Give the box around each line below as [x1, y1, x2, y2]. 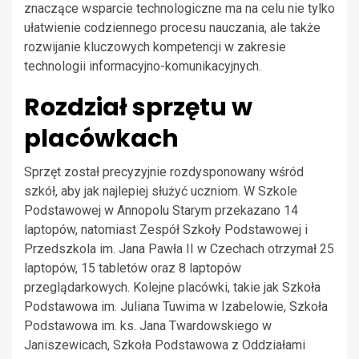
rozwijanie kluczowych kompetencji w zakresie [24, 39, 286, 55]
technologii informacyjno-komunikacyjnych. [24, 58, 261, 75]
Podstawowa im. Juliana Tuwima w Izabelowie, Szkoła [24, 299, 328, 315]
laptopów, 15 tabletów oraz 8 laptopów [24, 260, 241, 276]
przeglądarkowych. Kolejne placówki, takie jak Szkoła [24, 280, 321, 296]
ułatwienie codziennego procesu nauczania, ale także [24, 20, 321, 36]
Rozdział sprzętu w [24, 91, 252, 125]
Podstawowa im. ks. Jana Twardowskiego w [24, 318, 272, 334]
